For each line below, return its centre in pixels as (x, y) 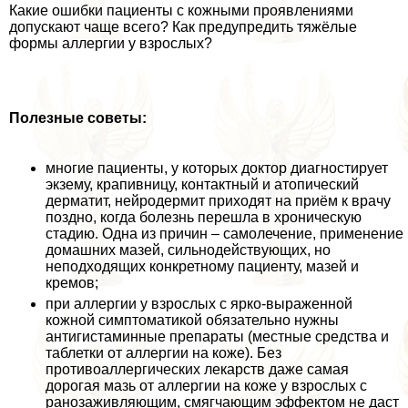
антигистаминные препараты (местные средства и (217, 337)
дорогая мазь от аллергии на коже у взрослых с (206, 386)
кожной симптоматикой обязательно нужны (192, 321)
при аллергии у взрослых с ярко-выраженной (199, 304)
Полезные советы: (78, 118)
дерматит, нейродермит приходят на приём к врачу (218, 201)
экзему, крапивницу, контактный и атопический (202, 185)
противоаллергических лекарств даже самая (197, 370)
